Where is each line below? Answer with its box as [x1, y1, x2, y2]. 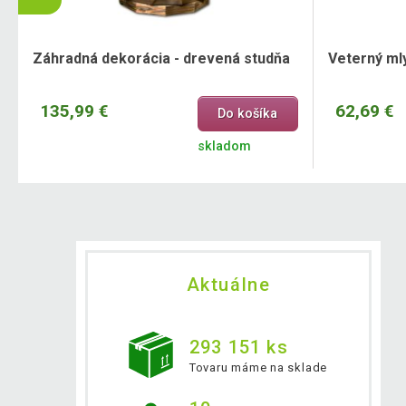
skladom [197, 139, 251, 155]
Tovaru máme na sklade [188, 361, 328, 375]
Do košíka [217, 106, 278, 122]
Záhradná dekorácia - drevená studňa [33, 49, 290, 67]
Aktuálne [186, 274, 271, 296]
